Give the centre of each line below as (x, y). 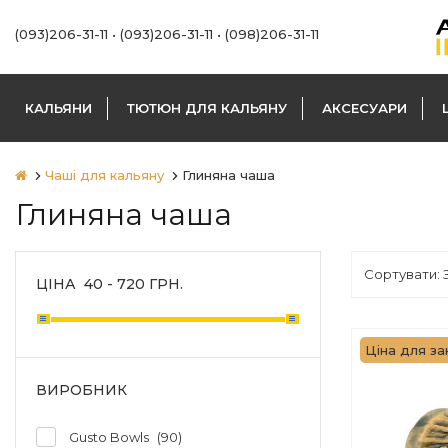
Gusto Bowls (109, 437)
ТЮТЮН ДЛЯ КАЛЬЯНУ (206, 108)
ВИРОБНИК (81, 390)
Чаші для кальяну (104, 175)
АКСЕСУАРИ (364, 108)
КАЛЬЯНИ (58, 108)
